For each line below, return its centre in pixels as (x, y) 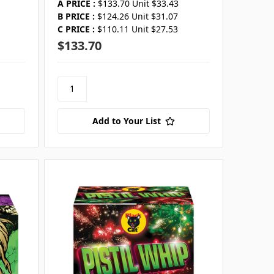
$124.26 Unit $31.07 (137, 16)
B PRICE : (76, 16)
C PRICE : (76, 29)
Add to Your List (126, 120)
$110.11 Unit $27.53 (137, 29)
